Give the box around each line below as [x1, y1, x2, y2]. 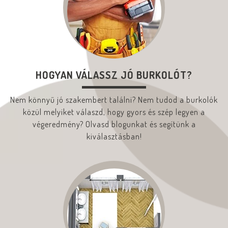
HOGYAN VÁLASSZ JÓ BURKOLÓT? [36, 68, 192, 81]
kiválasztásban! [86, 131, 142, 141]
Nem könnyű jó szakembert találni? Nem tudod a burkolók [10, 94, 218, 105]
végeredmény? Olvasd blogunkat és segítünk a [32, 119, 196, 129]
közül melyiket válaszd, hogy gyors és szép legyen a [23, 106, 205, 117]
